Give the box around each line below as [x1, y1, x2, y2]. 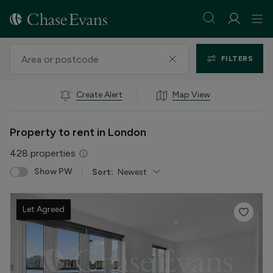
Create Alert [76, 90, 122, 100]
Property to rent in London [10, 126, 146, 139]
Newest [118, 166, 147, 177]
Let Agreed [23, 204, 65, 214]
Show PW [34, 166, 73, 177]
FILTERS [221, 54, 253, 63]
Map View [172, 90, 210, 100]
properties [28, 147, 76, 159]
